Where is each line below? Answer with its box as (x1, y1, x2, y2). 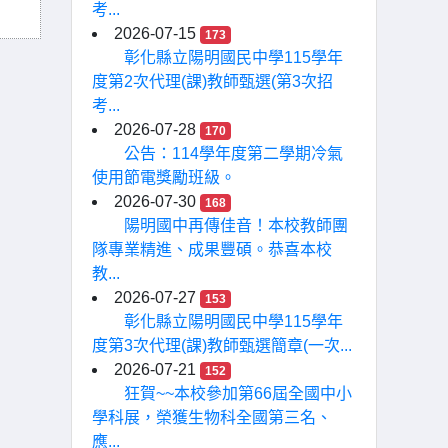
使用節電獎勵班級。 (92, 169, 236, 186)
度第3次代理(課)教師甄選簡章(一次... (92, 337, 352, 354)
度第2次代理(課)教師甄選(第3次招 (92, 73, 333, 90)
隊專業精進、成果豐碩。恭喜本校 (92, 241, 332, 258)
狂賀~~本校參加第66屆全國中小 (124, 385, 352, 402)
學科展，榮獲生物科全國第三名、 (92, 409, 332, 426)
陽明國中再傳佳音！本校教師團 (124, 217, 348, 234)
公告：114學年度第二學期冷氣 (124, 145, 343, 162)
